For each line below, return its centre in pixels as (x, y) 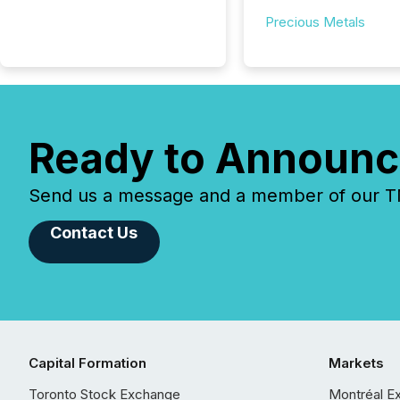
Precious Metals (315, 22)
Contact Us (94, 233)
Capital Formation (87, 363)
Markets (356, 363)
